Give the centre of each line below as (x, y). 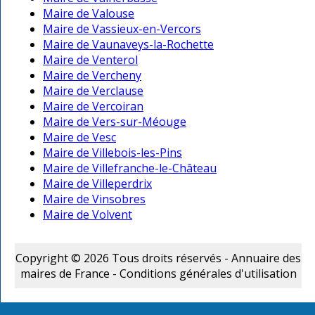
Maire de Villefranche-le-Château (130, 168)
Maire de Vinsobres (94, 199)
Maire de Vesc (79, 137)
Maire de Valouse (89, 14)
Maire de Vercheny (92, 76)
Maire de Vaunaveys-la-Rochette (128, 45)
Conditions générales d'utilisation (208, 274)
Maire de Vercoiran (93, 107)
